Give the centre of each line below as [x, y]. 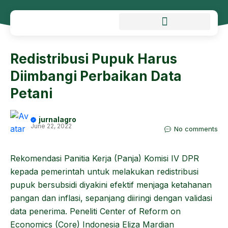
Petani [31, 93]
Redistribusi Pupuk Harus [94, 59]
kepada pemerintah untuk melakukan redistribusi [104, 172]
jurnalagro [58, 119]
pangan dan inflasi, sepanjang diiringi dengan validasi [111, 198]
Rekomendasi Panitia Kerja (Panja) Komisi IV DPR [105, 158]
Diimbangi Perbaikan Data [96, 76]
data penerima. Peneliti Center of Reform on [95, 211]
